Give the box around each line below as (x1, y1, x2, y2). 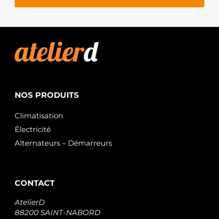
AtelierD (15, 197, 44, 207)
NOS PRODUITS (15, 90, 79, 100)
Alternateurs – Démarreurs (15, 138, 112, 148)
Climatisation (15, 110, 63, 120)
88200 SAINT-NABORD (15, 207, 100, 217)
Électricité (15, 124, 51, 134)
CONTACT (15, 178, 55, 188)
